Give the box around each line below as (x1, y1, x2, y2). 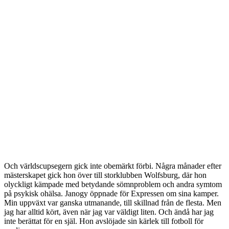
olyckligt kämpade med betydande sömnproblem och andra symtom (4, 180, 222, 189)
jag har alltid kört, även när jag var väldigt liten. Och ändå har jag (4, 208, 214, 217)
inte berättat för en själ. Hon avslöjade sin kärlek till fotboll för (4, 217, 203, 226)
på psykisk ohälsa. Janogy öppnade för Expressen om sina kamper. (4, 189, 219, 198)
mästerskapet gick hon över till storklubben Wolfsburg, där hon (4, 171, 207, 180)
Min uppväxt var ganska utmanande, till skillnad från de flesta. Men (4, 198, 221, 208)
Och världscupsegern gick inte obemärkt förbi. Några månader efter (4, 162, 221, 171)
